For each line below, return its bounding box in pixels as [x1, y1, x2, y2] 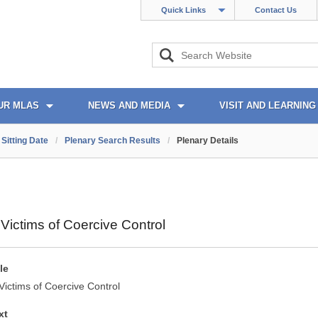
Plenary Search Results [65, 136, 160, 146]
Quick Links [161, 6, 206, 14]
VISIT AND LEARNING [219, 100, 316, 111]
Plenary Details [177, 136, 238, 146]
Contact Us [255, 6, 297, 14]
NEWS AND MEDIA [88, 100, 170, 111]
